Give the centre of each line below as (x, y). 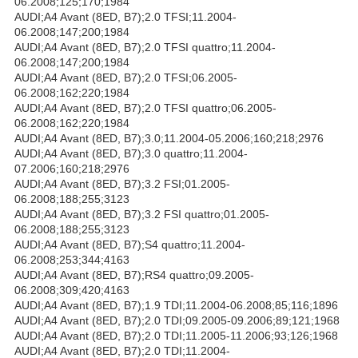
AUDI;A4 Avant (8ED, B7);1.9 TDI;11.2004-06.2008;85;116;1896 (176, 305)
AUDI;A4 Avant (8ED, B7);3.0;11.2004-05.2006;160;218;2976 (169, 138)
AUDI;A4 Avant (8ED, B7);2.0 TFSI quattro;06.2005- (145, 107)
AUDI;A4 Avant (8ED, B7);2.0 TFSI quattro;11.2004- (145, 47)
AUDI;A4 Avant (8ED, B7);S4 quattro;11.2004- (130, 244)
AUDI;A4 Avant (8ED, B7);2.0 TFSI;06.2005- (126, 77)
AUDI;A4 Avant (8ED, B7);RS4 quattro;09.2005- (134, 274)
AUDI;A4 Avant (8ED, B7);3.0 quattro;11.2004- (131, 153)
